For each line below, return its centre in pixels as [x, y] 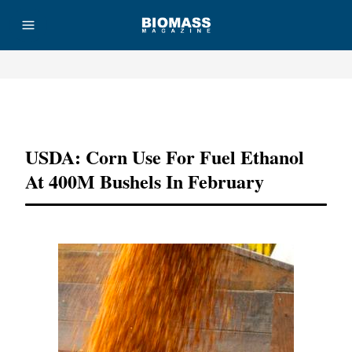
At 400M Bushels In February [145, 181]
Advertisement [176, 109]
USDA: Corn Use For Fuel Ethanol [165, 157]
